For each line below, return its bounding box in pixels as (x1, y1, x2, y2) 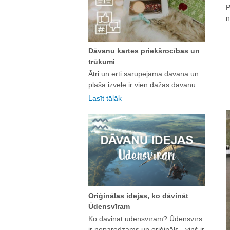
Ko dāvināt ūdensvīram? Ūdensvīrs (88, 214, 202, 223)
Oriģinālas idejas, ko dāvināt (88, 191, 188, 200)
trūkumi (88, 57, 115, 66)
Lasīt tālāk (88, 94, 122, 103)
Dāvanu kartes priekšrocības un (88, 47, 200, 55)
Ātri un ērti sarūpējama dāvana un (88, 70, 199, 79)
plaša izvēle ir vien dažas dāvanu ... (88, 81, 204, 89)
